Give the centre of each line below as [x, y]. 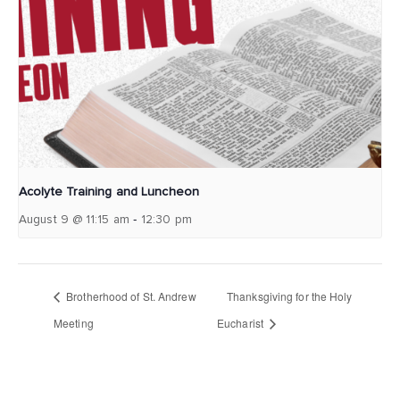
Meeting [74, 323]
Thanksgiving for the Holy [290, 296]
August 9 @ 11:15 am [74, 220]
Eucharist [242, 323]
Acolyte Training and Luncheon [109, 192]
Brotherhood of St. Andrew [130, 296]
